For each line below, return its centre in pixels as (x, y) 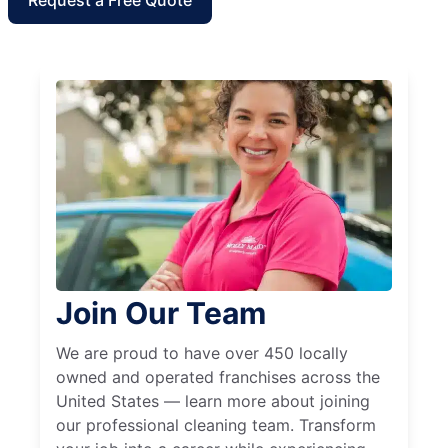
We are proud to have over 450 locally (202, 353)
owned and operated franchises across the (218, 377)
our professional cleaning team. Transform (216, 425)
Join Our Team (161, 313)
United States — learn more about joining (213, 401)
